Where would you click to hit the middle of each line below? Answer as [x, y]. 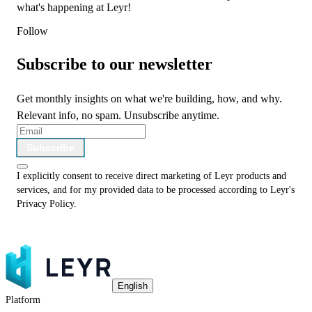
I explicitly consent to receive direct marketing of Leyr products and [151, 176]
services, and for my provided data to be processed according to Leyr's [156, 190]
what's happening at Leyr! [74, 8]
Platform [23, 300]
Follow [32, 31]
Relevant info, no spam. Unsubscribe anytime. [118, 116]
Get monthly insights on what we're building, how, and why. [149, 99]
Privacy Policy [45, 204]
